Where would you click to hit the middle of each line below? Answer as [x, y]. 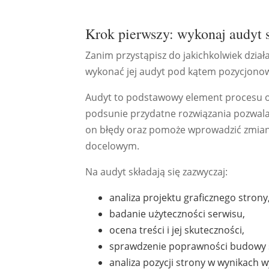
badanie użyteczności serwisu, [177, 214]
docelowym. [112, 146]
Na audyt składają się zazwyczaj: [156, 172]
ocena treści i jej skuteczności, [177, 230]
